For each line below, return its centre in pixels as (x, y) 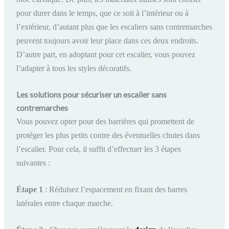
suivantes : (33, 163)
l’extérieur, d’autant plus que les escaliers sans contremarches (114, 27)
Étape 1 (30, 189)
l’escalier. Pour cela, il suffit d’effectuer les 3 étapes (99, 149)
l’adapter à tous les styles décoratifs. (74, 68)
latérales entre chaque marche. (65, 203)
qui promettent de (165, 122)
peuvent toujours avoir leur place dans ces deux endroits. (108, 41)
